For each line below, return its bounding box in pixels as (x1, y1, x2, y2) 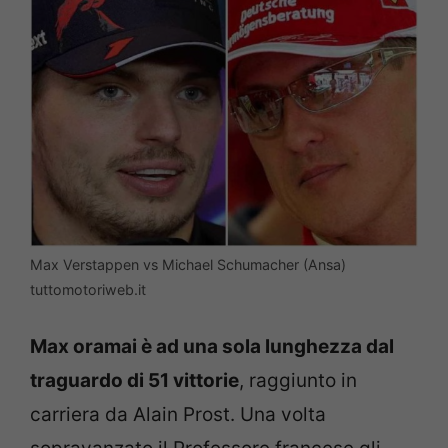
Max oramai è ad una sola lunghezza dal (30, 335, 394, 359)
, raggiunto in (239, 369, 357, 393)
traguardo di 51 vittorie (30, 369, 239, 393)
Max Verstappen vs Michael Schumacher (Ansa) (30, 255, 346, 273)
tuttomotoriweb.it (30, 280, 146, 298)
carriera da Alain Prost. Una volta (30, 403, 326, 427)
